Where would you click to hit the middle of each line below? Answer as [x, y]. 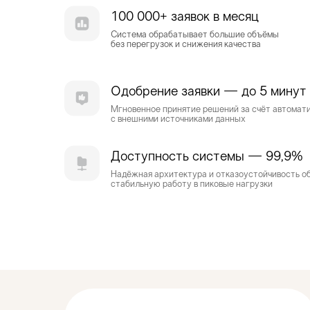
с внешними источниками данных [178, 120]
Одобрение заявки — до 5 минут [209, 92]
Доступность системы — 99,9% [207, 157]
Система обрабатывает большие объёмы [195, 35]
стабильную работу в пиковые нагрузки [192, 185]
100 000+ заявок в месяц [185, 18]
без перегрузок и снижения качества [186, 45]
